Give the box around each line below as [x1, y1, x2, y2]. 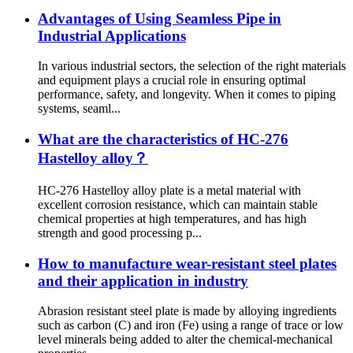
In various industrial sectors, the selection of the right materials [38, 59, 346, 73]
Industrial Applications [38, 27, 186, 44]
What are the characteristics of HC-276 [38, 131, 288, 148]
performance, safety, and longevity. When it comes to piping [38, 87, 336, 102]
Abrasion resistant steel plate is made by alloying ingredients [38, 304, 336, 318]
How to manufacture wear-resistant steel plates [38, 255, 336, 272]
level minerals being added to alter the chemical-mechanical [38, 333, 333, 347]
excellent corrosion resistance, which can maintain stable [38, 197, 318, 211]
